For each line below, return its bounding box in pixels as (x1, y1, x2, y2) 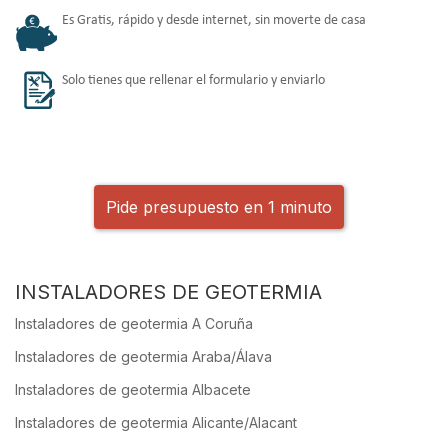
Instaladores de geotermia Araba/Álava (15, 348, 272, 366)
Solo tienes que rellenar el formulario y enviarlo (62, 73, 325, 89)
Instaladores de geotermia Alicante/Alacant (15, 414, 297, 432)
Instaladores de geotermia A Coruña (15, 315, 253, 333)
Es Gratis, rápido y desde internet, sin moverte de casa (62, 13, 366, 29)
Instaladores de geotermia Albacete (15, 381, 251, 399)
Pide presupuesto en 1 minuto (106, 197, 332, 218)
